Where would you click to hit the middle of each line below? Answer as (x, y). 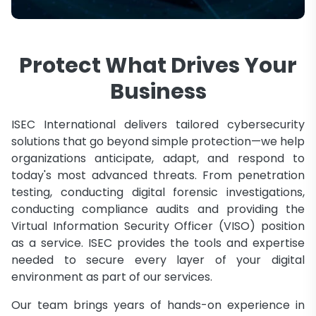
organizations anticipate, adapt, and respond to (158, 158)
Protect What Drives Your (158, 65)
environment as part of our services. (112, 276)
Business (158, 91)
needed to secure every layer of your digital (158, 260)
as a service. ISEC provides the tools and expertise (158, 243)
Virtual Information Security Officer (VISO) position (158, 226)
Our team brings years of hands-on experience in (158, 305)
